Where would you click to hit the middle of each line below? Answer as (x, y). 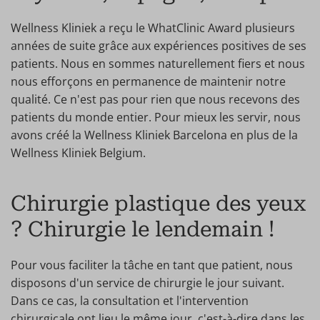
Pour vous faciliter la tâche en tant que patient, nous (152, 265)
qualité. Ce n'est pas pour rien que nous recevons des (155, 99)
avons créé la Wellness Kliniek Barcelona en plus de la (154, 135)
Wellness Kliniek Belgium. (78, 153)
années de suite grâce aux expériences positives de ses (159, 46)
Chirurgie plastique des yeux (158, 203)
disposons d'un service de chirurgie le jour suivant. (147, 283)
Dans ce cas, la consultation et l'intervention (130, 301)
